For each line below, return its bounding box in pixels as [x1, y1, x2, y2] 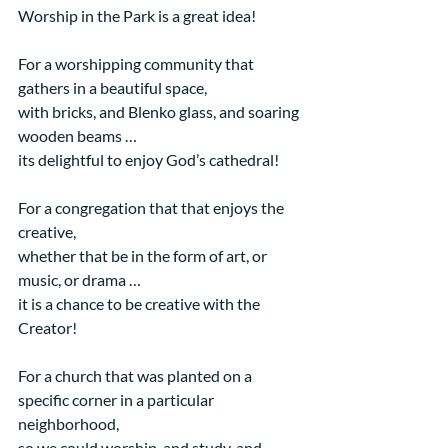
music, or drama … [18, 269, 141, 289]
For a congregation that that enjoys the [18, 197, 287, 217]
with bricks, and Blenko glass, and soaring [18, 101, 302, 121]
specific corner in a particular [18, 389, 217, 409]
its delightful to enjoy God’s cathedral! [18, 149, 279, 169]
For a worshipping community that [18, 53, 257, 73]
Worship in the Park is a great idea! [18, 5, 256, 25]
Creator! [18, 317, 77, 337]
